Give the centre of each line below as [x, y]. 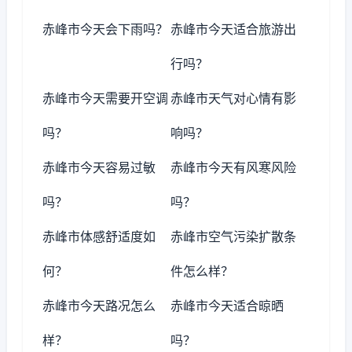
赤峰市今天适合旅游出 [234, 29]
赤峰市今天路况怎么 [99, 306]
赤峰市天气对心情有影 [234, 98]
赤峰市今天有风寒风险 [234, 167]
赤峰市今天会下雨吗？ [105, 29]
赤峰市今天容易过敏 [99, 167]
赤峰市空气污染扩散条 [234, 236]
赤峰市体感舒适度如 [99, 236]
